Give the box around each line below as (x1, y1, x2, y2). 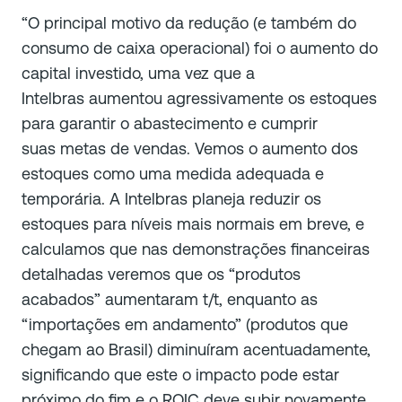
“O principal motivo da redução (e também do (22, 13, 356, 33)
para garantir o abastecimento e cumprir (22, 114, 318, 134)
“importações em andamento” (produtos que (22, 315, 348, 335)
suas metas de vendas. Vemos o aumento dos (22, 139, 358, 159)
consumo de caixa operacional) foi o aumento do (22, 39, 378, 58)
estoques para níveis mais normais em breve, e (22, 214, 364, 234)
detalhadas (22, 265, 108, 284)
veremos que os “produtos (108, 265, 301, 284)
